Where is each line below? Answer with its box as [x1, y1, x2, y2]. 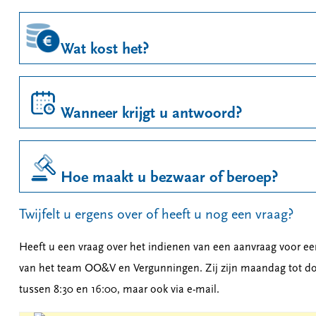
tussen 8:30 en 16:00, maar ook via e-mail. [18, 284, 219, 296]
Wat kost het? [60, 42, 149, 58]
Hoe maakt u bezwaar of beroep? [60, 170, 278, 186]
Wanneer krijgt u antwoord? [60, 106, 242, 122]
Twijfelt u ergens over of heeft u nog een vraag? [18, 208, 293, 222]
